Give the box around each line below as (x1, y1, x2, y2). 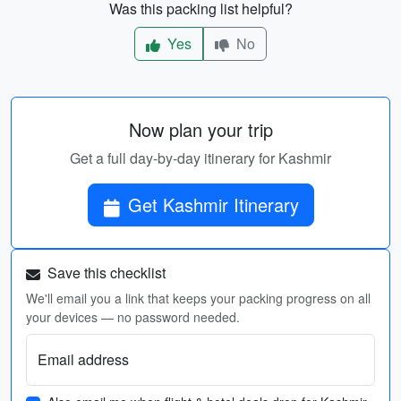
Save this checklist (44, 262, 166, 283)
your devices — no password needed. (26, 308, 240, 326)
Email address (38, 349, 129, 370)
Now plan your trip (128, 116, 273, 142)
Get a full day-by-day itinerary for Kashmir (70, 148, 331, 168)
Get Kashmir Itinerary (127, 192, 299, 218)
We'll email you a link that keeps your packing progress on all (26, 289, 371, 307)
